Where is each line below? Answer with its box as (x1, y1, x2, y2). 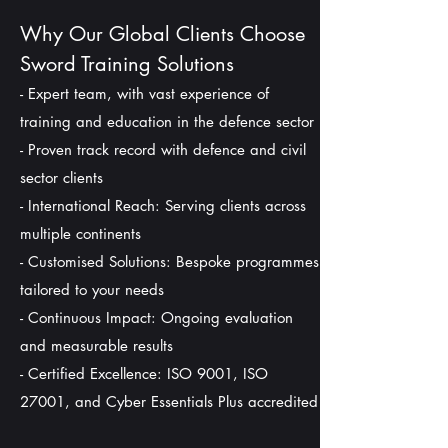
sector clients (20, 168, 103, 187)
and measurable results (20, 336, 173, 355)
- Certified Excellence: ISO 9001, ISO (20, 364, 268, 383)
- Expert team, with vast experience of (20, 84, 269, 103)
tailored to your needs (20, 280, 164, 299)
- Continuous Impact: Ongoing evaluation (20, 308, 293, 327)
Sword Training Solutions (20, 51, 234, 77)
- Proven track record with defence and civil (20, 140, 306, 159)
